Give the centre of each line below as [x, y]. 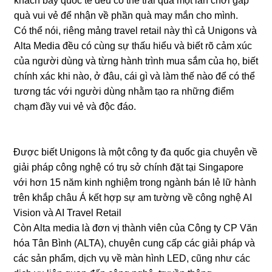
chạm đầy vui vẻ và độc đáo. [75, 107]
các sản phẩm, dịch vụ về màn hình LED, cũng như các [132, 258]
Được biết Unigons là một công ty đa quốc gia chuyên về [136, 152]
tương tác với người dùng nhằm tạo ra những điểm [124, 91]
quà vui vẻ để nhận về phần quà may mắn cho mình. [126, 15]
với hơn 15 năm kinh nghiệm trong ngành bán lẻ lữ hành [135, 182]
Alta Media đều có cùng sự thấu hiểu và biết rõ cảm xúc [133, 46]
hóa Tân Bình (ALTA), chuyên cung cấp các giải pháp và [134, 243]
